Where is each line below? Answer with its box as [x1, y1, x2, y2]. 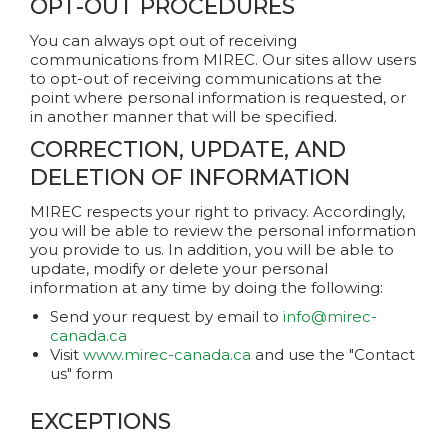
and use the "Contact [251, 345, 415, 364]
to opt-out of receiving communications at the [30, 69, 382, 88]
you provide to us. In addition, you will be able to [30, 240, 394, 259]
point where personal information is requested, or [30, 88, 406, 107]
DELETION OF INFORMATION [30, 164, 350, 191]
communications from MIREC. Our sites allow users [30, 50, 416, 69]
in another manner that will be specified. [30, 107, 337, 126]
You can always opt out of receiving [30, 31, 297, 50]
